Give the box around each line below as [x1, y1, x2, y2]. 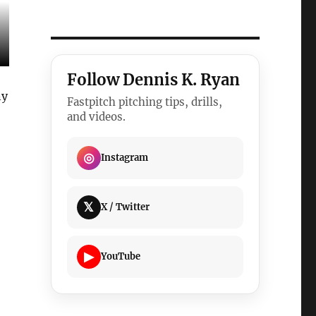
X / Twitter [100, 201, 150, 214]
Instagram [100, 152, 148, 164]
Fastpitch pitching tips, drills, [66, 95, 222, 109]
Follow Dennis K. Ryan [66, 69, 240, 90]
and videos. [66, 109, 126, 123]
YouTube [100, 250, 140, 263]
